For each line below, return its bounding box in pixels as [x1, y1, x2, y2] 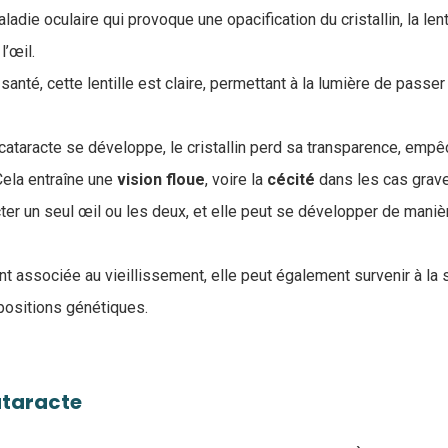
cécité [267, 170, 315, 189]
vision [117, 170, 162, 189]
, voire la [205, 170, 267, 189]
